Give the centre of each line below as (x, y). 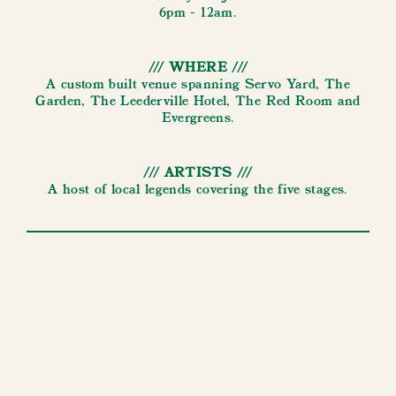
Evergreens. (198, 118)
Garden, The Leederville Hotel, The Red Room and (198, 102)
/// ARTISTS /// (198, 173)
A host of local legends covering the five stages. (198, 190)
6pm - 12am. (198, 13)
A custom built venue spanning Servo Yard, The (198, 85)
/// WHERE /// (198, 68)
